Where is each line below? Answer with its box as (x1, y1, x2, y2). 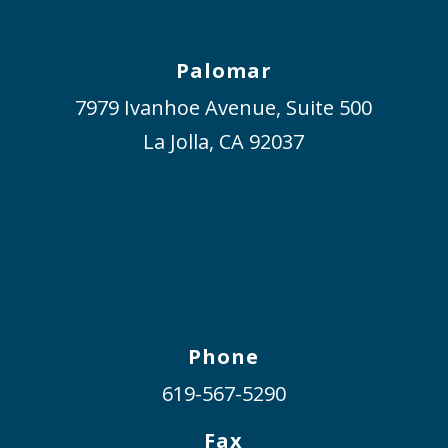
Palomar (175, 56, 272, 84)
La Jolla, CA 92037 (143, 127, 305, 155)
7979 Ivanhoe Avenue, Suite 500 (75, 93, 373, 121)
